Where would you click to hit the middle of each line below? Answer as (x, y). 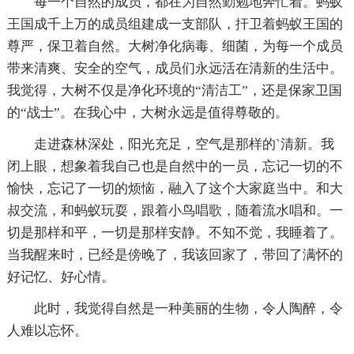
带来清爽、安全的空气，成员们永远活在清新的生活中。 (175, 68)
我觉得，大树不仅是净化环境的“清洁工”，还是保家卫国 (174, 90)
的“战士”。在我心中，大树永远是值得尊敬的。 (147, 112)
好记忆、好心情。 (60, 277)
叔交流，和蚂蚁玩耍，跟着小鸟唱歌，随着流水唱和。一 (175, 210)
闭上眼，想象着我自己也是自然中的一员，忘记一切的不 (175, 166)
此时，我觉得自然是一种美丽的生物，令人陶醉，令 (188, 308)
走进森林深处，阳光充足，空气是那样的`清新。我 (184, 144)
